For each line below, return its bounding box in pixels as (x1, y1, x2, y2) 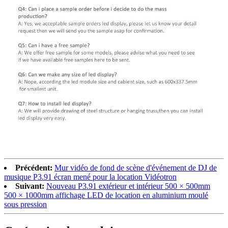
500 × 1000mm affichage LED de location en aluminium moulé (4, 190, 208, 199)
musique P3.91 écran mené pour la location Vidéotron (4, 172, 177, 181)
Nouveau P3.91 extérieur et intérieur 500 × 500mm (46, 181, 210, 190)
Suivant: (15, 181, 44, 190)
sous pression (4, 199, 47, 209)
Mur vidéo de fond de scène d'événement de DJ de (54, 163, 217, 172)
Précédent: (15, 163, 52, 172)
